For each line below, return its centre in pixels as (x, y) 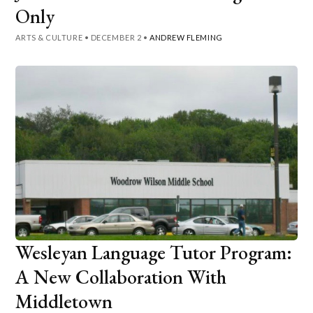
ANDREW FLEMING (186, 37)
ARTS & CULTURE (49, 37)
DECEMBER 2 (116, 37)
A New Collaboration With (121, 276)
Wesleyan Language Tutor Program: (154, 252)
